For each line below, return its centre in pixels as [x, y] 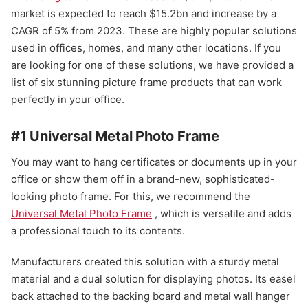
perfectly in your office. [68, 100]
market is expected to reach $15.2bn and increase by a [144, 14]
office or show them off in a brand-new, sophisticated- [143, 179]
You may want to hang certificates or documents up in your [154, 162]
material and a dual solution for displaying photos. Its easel [153, 279]
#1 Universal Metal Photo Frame [115, 136]
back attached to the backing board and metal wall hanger [151, 296]
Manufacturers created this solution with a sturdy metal [145, 262]
